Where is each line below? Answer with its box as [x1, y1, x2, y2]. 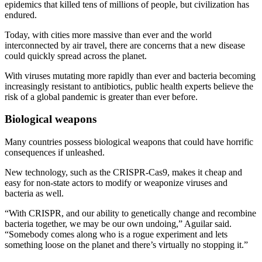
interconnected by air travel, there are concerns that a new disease [5, 40, 245, 50]
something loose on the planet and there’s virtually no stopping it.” [5, 240, 250, 250]
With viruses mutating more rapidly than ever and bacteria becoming [5, 70, 256, 81]
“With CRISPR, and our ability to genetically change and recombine [5, 208, 256, 219]
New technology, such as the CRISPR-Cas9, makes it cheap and [5, 167, 242, 178]
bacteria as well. [5, 188, 66, 199]
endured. [5, 9, 39, 20]
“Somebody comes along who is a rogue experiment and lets [5, 229, 227, 240]
